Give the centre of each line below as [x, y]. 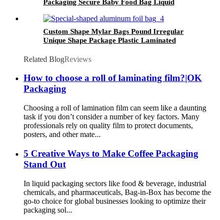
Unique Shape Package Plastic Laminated [110, 40]
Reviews [78, 59]
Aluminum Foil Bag [75, 49]
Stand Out [45, 164]
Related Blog [44, 59]
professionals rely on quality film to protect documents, [108, 126]
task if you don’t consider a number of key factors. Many [111, 117]
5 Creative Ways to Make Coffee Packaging [111, 153]
